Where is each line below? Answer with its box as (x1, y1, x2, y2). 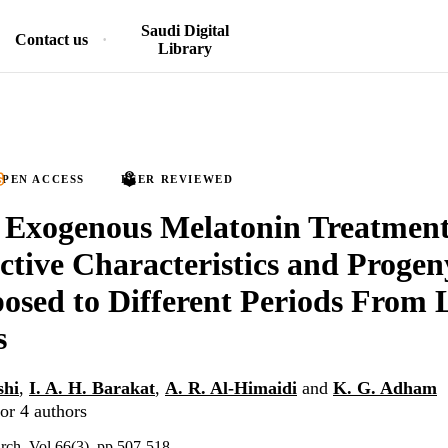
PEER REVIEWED (120, 173, 234, 185)
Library (157, 40, 212, 57)
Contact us (15, 31, 88, 48)
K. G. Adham (333, 378, 437, 399)
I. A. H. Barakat (29, 378, 155, 399)
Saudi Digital (140, 22, 229, 39)
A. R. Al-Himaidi (165, 378, 297, 399)
